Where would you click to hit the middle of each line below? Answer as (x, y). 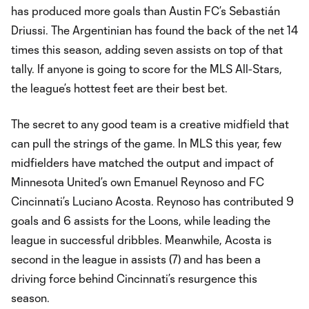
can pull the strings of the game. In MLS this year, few (146, 143)
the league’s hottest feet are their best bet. (119, 88)
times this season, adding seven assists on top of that (147, 49)
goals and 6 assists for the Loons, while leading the (141, 220)
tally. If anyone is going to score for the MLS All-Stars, (147, 69)
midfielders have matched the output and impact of (142, 162)
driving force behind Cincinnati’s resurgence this (134, 278)
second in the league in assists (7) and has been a (136, 259)
